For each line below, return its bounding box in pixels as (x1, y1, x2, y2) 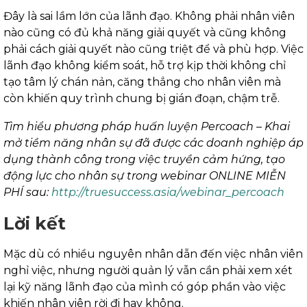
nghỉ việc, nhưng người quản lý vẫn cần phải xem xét (3, 264, 293, 278)
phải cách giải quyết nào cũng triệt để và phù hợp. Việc (3, 42, 304, 56)
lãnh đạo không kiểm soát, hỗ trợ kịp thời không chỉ (3, 59, 286, 73)
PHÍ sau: (3, 186, 51, 199)
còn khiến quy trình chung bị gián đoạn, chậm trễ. (3, 92, 280, 106)
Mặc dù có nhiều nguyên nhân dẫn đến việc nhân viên (3, 247, 303, 261)
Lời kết (3, 213, 66, 234)
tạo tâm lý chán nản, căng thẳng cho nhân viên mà (3, 75, 281, 89)
